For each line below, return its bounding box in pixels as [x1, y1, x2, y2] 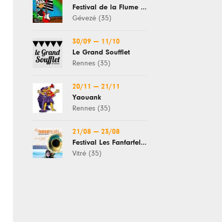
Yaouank [72, 94, 101, 101]
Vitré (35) [72, 150, 102, 157]
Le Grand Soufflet [72, 49, 130, 56]
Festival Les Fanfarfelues [141, 139, 147, 146]
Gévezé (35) [72, 14, 111, 22]
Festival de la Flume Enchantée [141, 3, 147, 11]
